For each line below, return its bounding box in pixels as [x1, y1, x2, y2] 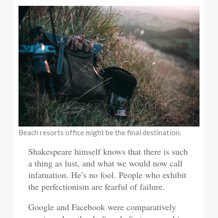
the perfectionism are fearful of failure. [28, 181, 165, 193]
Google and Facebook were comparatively [28, 201, 177, 213]
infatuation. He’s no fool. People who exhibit [28, 169, 187, 181]
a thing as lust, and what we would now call [28, 157, 183, 169]
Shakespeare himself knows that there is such [28, 145, 188, 158]
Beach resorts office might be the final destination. [18, 128, 182, 137]
